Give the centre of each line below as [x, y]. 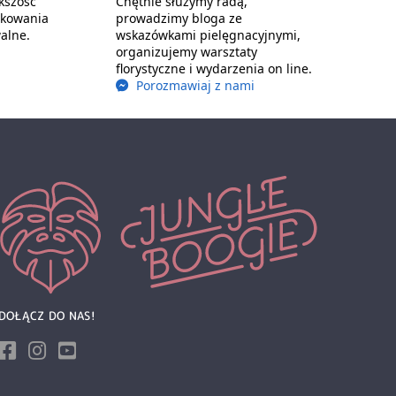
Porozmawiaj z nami [193, 85]
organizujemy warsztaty [186, 51]
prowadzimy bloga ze [179, 18]
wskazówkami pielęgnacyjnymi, [208, 34]
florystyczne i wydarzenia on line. [213, 68]
